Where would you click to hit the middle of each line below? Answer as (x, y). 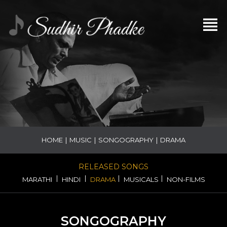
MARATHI (37, 179)
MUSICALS (141, 179)
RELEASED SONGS (113, 167)
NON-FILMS (186, 179)
